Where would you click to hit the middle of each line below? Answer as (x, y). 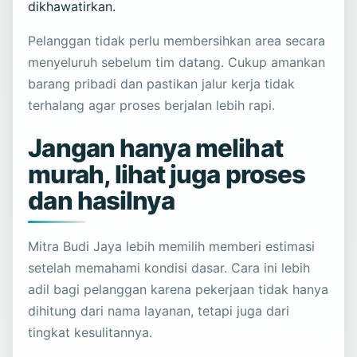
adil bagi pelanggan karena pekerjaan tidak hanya (178, 289)
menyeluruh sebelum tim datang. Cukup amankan (177, 62)
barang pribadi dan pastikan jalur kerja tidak (162, 83)
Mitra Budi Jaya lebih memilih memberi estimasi (172, 246)
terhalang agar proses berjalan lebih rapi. (152, 105)
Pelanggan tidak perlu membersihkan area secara (177, 40)
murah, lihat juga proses (167, 174)
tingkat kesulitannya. (90, 332)
